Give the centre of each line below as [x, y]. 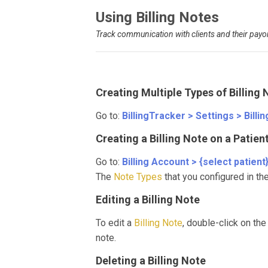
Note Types [138, 177]
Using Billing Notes [157, 17]
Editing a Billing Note [148, 200]
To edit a [115, 223]
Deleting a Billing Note [151, 261]
